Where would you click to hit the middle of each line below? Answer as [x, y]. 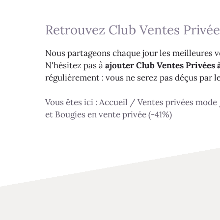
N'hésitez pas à [75, 65]
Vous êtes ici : [72, 102]
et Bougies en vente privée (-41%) [109, 115]
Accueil [113, 102]
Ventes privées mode [177, 102]
